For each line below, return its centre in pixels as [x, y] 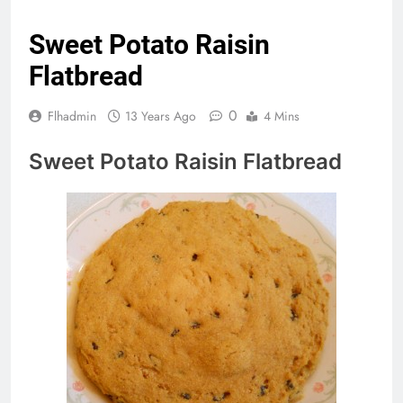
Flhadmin [72, 116]
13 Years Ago [161, 116]
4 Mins [282, 116]
